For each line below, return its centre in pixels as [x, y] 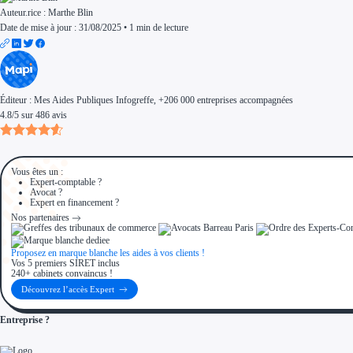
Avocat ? [46, 192]
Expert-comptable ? [66, 182]
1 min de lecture [159, 27]
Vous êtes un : [37, 171]
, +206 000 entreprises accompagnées [223, 100]
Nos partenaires [41, 217]
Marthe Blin [71, 12]
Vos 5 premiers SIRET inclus [66, 264]
